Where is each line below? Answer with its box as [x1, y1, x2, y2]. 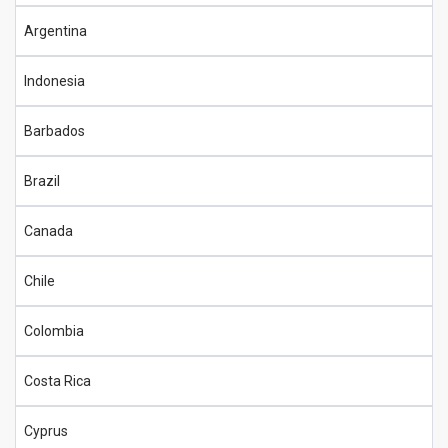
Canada [24, 222, 73, 239]
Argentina [24, 22, 87, 39]
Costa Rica [24, 372, 91, 389]
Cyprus [24, 422, 68, 439]
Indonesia [24, 72, 85, 89]
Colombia [24, 322, 84, 339]
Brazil [24, 172, 60, 189]
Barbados [24, 122, 85, 139]
